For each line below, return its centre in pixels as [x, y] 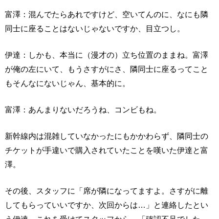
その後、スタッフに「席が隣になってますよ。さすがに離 [107, 191]
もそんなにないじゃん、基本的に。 [67, 83]
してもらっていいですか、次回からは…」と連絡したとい [107, 205]
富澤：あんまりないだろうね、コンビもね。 [83, 110]
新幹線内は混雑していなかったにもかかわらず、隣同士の [107, 136]
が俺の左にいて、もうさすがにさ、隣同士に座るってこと [107, 69]
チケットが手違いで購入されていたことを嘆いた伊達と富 [107, 150]
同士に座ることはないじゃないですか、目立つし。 [95, 29]
